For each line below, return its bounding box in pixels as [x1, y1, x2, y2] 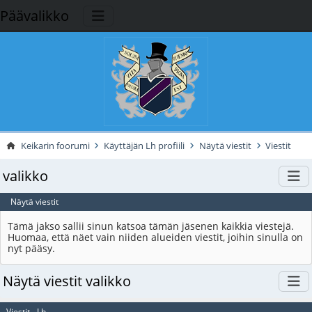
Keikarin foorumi [20, 139, 90, 152]
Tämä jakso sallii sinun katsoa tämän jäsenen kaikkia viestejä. [8, 219, 295, 233]
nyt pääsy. [8, 242, 56, 256]
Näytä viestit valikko [2, 272, 131, 291]
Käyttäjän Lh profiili [104, 139, 185, 152]
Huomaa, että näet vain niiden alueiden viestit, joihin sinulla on [8, 231, 304, 244]
